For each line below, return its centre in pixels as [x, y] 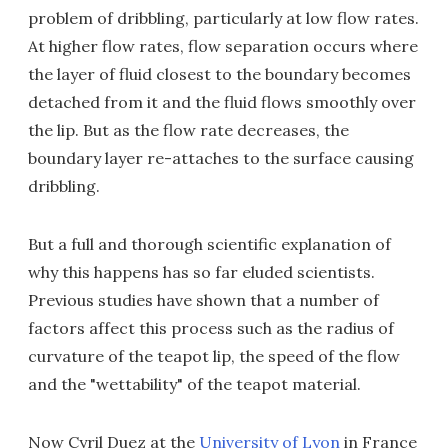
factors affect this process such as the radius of [211, 328]
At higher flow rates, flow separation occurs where [223, 46]
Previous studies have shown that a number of [203, 300]
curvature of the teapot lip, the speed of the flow [214, 356]
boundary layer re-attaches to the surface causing [221, 158]
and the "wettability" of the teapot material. [194, 384]
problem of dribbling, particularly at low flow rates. [223, 18]
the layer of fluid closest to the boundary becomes [219, 74]
